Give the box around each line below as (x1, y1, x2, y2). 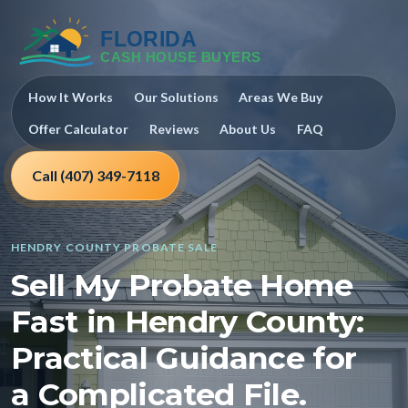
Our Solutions (133, 89, 219, 106)
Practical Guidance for (11, 338, 357, 376)
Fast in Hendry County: (11, 301, 364, 340)
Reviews (148, 120, 199, 137)
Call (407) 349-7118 (31, 167, 159, 185)
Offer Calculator (28, 120, 129, 137)
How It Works (28, 89, 114, 106)
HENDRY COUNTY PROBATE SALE (11, 240, 219, 254)
